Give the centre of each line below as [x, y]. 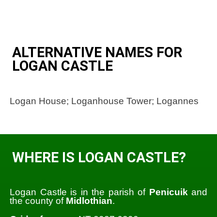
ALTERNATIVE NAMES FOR [97, 53]
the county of [38, 201]
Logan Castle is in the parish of [79, 192]
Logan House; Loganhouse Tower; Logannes [104, 101]
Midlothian [89, 201]
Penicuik [168, 192]
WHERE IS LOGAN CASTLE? [99, 157]
